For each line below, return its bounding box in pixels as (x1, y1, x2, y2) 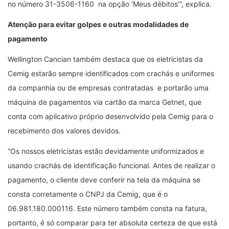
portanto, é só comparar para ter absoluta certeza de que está (8, 218, 217, 227)
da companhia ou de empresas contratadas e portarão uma (8, 83, 209, 92)
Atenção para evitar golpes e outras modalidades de (8, 19, 189, 29)
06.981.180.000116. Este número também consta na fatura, (8, 203, 207, 213)
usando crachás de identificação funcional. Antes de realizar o (8, 161, 215, 170)
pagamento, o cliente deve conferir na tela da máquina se (8, 175, 200, 184)
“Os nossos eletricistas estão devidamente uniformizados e (8, 146, 204, 155)
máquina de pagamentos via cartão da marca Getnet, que (8, 97, 201, 106)
